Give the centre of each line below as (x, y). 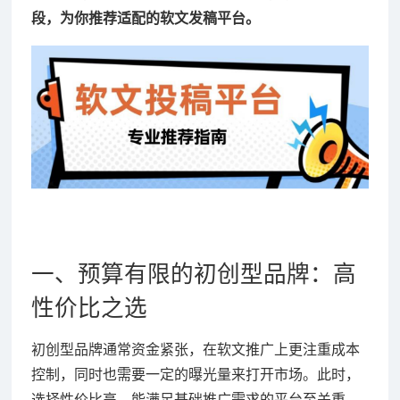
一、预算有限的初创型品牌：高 (193, 274)
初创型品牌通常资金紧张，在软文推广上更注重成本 (195, 349)
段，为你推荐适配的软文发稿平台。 (145, 18)
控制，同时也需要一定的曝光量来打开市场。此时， (195, 374)
